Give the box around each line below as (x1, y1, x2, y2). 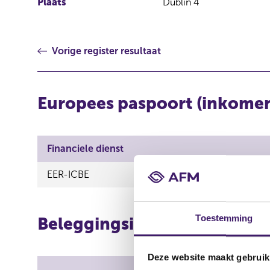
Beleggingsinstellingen (37, 214, 227, 234)
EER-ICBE (47, 169, 89, 180)
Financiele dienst (47, 143, 124, 154)
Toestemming (195, 213, 253, 224)
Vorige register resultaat (52, 45, 161, 57)
